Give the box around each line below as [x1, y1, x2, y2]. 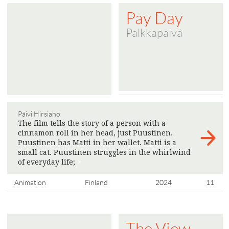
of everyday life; [18, 157, 77, 166]
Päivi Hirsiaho [18, 109, 60, 118]
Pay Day [126, 9, 183, 28]
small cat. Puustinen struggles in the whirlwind [18, 148, 191, 156]
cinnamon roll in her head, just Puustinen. [18, 128, 173, 137]
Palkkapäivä [126, 26, 182, 39]
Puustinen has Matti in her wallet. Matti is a [18, 138, 176, 147]
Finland [84, 178, 108, 187]
